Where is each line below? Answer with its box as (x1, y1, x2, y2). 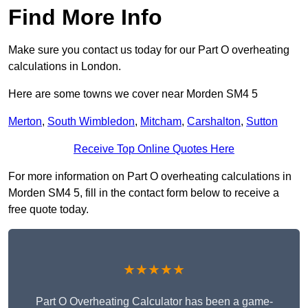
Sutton (246, 115, 278, 128)
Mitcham (140, 115, 181, 128)
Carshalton (187, 115, 241, 128)
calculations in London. (8, 60, 121, 73)
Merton (8, 115, 42, 128)
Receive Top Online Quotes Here (74, 143, 234, 155)
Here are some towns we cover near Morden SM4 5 (8, 88, 258, 100)
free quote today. (8, 203, 89, 216)
